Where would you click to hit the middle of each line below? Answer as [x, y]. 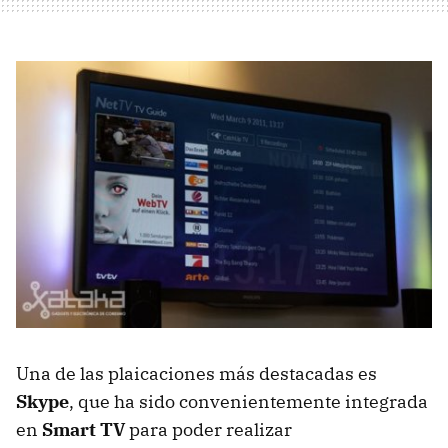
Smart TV [83, 429]
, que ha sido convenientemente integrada [248, 401]
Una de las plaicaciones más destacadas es [196, 373]
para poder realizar [208, 429]
